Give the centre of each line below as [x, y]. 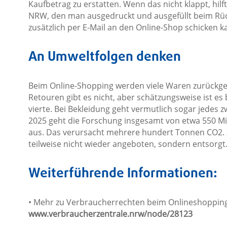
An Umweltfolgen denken [104, 58]
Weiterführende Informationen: [123, 174]
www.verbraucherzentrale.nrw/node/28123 [110, 214]
